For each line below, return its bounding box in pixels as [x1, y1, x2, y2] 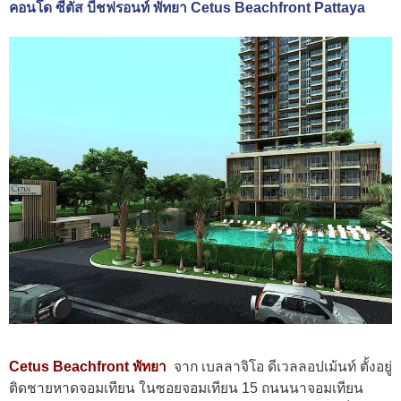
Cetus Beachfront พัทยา [9, 358, 166, 374]
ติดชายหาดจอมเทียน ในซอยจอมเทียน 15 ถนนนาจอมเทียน [9, 380, 363, 396]
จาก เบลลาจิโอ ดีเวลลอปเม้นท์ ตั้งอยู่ [174, 358, 392, 374]
